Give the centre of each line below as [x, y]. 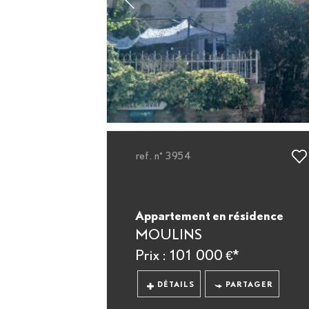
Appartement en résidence [209, 216]
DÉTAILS [176, 284]
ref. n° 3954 [163, 156]
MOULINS [168, 234]
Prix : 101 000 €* [187, 255]
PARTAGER [249, 284]
